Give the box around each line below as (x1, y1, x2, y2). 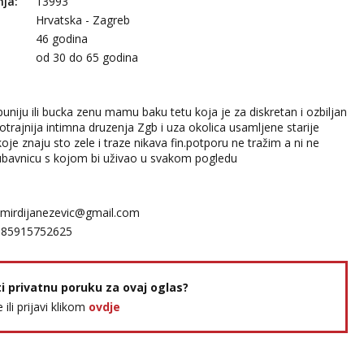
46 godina (36, 31, 88, 46)
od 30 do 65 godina (36, 50, 138, 65)
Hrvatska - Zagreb (36, 12, 130, 28)
